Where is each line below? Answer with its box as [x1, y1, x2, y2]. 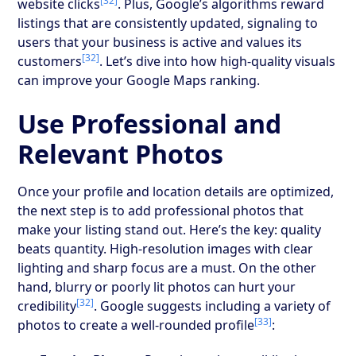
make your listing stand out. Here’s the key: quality [17, 220, 322, 238]
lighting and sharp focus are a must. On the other [17, 258, 317, 277]
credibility [17, 296, 77, 315]
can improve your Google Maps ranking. [17, 71, 261, 89]
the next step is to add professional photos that [17, 201, 304, 219]
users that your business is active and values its [17, 33, 303, 51]
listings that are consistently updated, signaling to [17, 14, 319, 32]
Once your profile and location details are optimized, [17, 182, 335, 200]
